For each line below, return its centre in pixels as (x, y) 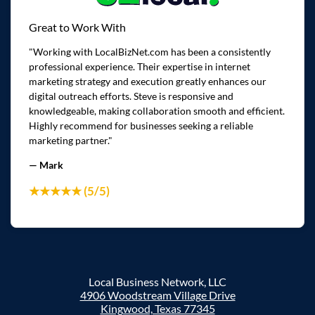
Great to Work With (77, 27)
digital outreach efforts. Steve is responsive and (131, 96)
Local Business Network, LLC (157, 282)
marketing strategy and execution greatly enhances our (148, 81)
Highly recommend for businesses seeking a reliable (141, 125)
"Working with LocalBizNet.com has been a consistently (150, 51)
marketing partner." (71, 140)
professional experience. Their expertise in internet (140, 66)
